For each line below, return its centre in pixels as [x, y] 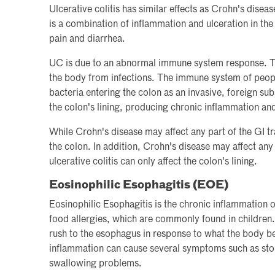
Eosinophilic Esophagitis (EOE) [139, 185]
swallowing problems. [95, 264]
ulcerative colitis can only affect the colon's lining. [153, 162]
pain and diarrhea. [87, 39]
